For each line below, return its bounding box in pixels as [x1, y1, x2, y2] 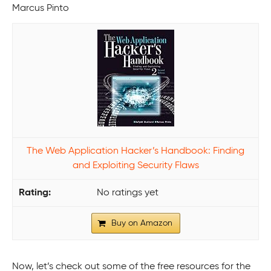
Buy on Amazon [111, 218, 172, 227]
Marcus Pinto [12, 3, 69, 13]
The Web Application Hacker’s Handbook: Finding [27, 146, 244, 156]
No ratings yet [97, 188, 158, 198]
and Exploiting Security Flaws [72, 160, 199, 171]
